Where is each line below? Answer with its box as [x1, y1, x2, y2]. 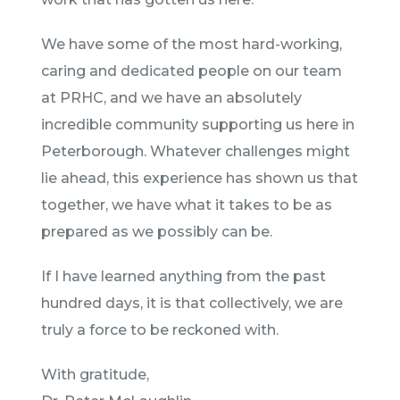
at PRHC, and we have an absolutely [41, 89, 302, 106]
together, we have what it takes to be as [41, 196, 332, 213]
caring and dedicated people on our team [41, 62, 342, 79]
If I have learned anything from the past [41, 268, 326, 285]
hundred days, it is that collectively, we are [41, 295, 343, 312]
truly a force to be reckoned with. [41, 321, 279, 338]
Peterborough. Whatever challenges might [41, 143, 350, 160]
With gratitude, [41, 366, 149, 383]
